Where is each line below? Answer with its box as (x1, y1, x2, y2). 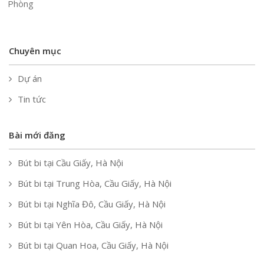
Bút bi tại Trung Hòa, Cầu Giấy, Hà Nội (18, 177, 171, 189)
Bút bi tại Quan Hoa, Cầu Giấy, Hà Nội (18, 239, 169, 251)
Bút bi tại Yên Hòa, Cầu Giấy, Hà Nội (18, 219, 163, 230)
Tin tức (18, 93, 46, 105)
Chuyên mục (9, 45, 61, 57)
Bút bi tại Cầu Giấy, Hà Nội (18, 157, 123, 169)
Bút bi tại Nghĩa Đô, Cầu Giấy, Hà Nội (18, 198, 166, 210)
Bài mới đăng (9, 129, 65, 141)
